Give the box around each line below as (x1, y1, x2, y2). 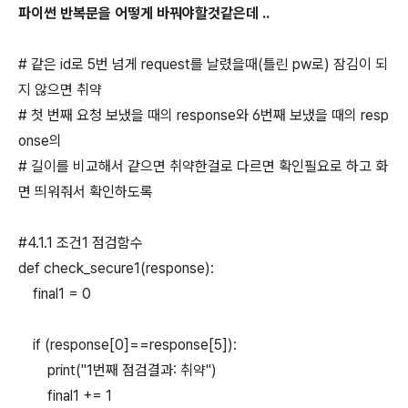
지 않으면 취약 (18, 81, 146, 98)
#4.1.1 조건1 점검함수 (18, 234, 143, 251)
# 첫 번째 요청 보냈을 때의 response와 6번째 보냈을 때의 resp (18, 107, 389, 124)
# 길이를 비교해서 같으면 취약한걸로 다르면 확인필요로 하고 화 (18, 158, 388, 175)
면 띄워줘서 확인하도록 (18, 183, 175, 200)
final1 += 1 (18, 387, 112, 404)
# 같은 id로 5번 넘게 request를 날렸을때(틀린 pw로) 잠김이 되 (18, 56, 388, 73)
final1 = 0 (18, 285, 91, 302)
